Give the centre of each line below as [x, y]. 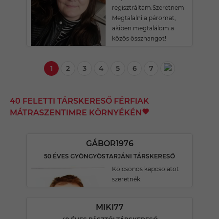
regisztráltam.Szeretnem [148, 8]
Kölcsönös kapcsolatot [145, 169]
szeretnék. [127, 179]
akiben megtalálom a [143, 28]
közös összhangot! [139, 38]
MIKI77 [109, 207]
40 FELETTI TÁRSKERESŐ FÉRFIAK [79, 101]
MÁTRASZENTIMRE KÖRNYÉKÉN [76, 113]
